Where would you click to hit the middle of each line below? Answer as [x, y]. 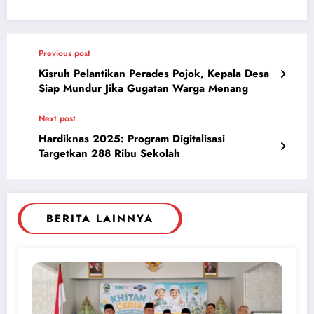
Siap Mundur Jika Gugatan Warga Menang [143, 89]
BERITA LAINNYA [100, 219]
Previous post [64, 54]
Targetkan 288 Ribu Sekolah [109, 154]
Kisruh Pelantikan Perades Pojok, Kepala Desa [154, 74]
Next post [57, 119]
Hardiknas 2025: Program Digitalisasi [132, 139]
